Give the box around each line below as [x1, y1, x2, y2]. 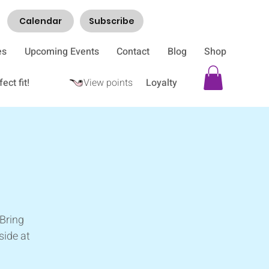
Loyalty [146, 76, 177, 90]
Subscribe [89, 14, 134, 27]
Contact [116, 44, 150, 59]
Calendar [19, 14, 62, 27]
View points [83, 76, 133, 90]
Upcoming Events [24, 44, 99, 59]
